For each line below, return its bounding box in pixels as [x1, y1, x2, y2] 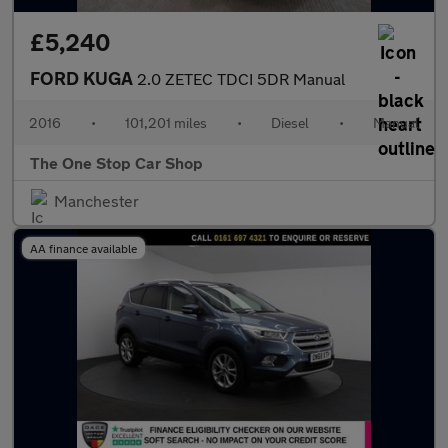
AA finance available [30, 241, 137, 255]
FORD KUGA [30, 67, 137, 89]
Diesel [271, 114, 309, 131]
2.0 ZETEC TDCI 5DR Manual [137, 69, 345, 88]
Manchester [54, 191, 139, 210]
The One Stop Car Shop [30, 153, 203, 172]
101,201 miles [125, 114, 207, 131]
